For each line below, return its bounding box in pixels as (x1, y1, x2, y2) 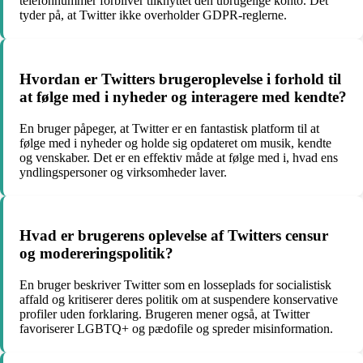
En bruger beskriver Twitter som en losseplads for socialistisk (19, 278, 331, 293)
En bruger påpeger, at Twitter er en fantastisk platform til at (19, 121, 319, 135)
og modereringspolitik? (19, 245, 173, 263)
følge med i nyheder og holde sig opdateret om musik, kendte (19, 135, 331, 150)
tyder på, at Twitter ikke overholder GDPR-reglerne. (19, 8, 287, 23)
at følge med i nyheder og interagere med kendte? (19, 88, 347, 105)
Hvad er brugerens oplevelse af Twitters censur (19, 227, 328, 245)
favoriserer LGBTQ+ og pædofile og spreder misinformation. (19, 322, 333, 336)
